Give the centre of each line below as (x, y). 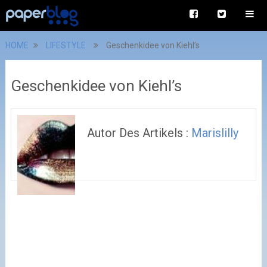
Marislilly (215, 133)
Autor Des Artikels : (139, 133)
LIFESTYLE (66, 45)
